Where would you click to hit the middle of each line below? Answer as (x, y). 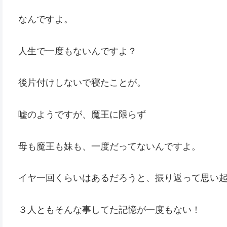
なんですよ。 (46, 20)
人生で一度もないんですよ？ (78, 51)
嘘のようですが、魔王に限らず (82, 114)
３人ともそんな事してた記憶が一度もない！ (109, 210)
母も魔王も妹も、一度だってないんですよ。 (109, 146)
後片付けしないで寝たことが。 (82, 83)
